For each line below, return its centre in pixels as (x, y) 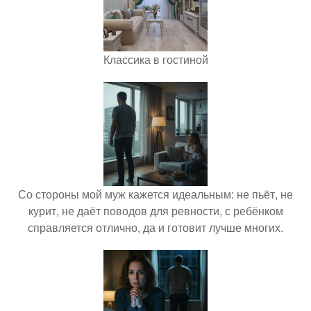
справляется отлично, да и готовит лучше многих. (155, 228)
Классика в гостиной (155, 60)
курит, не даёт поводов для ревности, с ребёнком (155, 211)
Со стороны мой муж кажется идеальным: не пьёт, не (155, 194)
